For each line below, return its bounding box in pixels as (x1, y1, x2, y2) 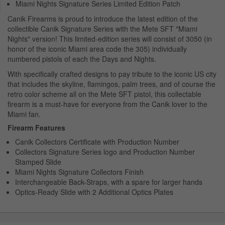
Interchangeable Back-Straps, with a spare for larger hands (15, 177, 202, 187)
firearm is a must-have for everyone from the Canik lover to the (8, 99, 207, 109)
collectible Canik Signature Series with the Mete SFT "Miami (8, 24, 197, 34)
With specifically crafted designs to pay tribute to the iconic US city (8, 69, 216, 79)
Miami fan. (8, 109, 41, 120)
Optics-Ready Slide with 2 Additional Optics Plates (15, 187, 173, 197)
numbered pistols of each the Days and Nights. (8, 54, 156, 64)
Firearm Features (8, 123, 65, 133)
